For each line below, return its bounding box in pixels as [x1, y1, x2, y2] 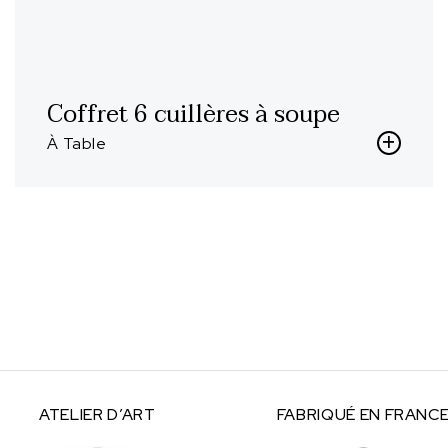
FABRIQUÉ [276, 404, 360, 425]
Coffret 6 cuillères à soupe [47, 94, 341, 135]
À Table [47, 133, 107, 154]
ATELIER [39, 404, 108, 425]
